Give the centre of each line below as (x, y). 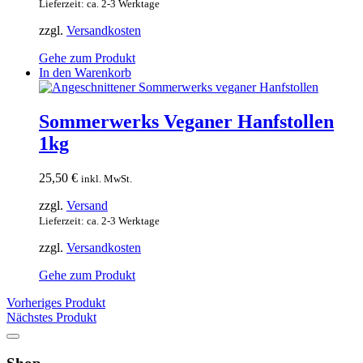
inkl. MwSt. (107, 179)
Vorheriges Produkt (56, 303)
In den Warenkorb (85, 73)
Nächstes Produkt (51, 318)
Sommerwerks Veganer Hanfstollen (186, 122)
